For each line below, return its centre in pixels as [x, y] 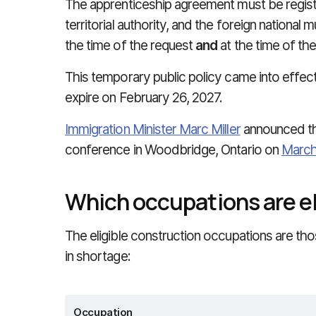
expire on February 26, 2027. [144, 98]
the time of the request [130, 45]
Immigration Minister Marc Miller [153, 129]
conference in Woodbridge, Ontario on [173, 150]
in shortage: [98, 256]
